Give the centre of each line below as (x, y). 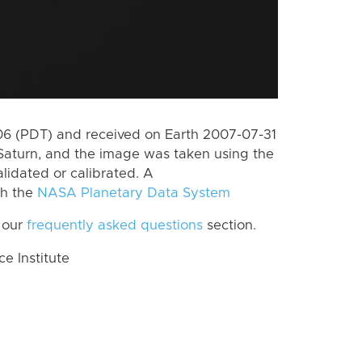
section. (229, 226)
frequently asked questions (115, 226)
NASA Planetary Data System (134, 193)
